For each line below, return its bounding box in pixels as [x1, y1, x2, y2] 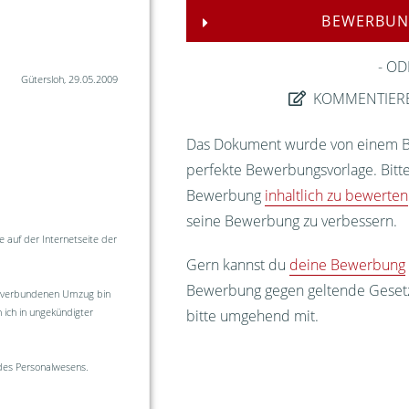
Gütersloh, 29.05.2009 [21, 72, 119, 87]
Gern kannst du [186, 254, 289, 275]
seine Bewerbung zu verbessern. [186, 211, 397, 232]
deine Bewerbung [289, 254, 405, 275]
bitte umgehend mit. [186, 305, 319, 326]
